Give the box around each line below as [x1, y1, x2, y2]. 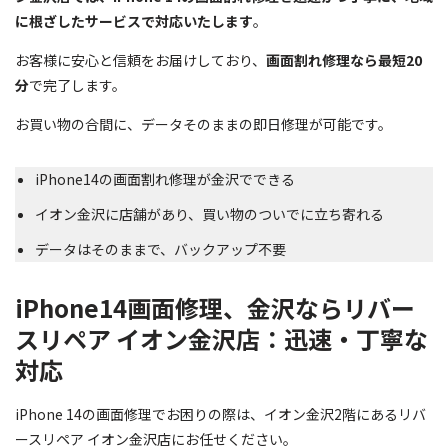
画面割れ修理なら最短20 [266, 49, 422, 70]
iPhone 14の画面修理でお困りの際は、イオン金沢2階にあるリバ [15, 403, 426, 424]
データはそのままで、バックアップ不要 [35, 238, 286, 259]
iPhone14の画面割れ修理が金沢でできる [35, 168, 295, 189]
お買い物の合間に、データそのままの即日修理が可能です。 [15, 113, 392, 134]
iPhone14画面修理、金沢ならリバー [15, 289, 415, 325]
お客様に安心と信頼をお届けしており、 [15, 49, 266, 70]
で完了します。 [29, 74, 126, 95]
